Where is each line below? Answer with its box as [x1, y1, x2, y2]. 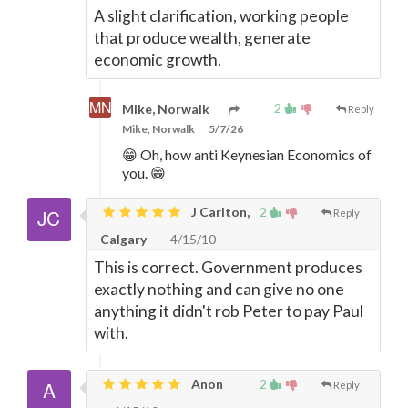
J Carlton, [189, 204, 250, 219]
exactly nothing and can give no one [94, 280, 344, 299]
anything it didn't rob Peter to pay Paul [94, 301, 363, 321]
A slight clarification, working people [94, 6, 349, 25]
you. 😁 [122, 164, 166, 181]
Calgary [100, 231, 147, 247]
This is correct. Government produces [94, 258, 362, 277]
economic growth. [94, 50, 221, 69]
